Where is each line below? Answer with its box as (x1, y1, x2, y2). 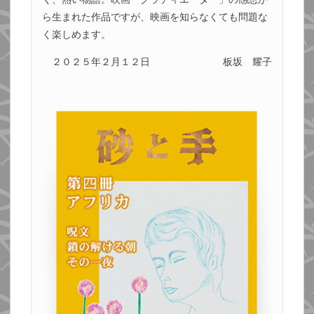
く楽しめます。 (41, 28, 111, 40)
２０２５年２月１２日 (51, 56, 150, 68)
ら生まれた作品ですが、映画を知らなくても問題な (41, 11, 268, 22)
